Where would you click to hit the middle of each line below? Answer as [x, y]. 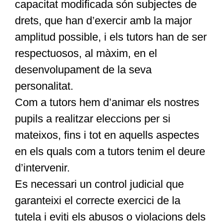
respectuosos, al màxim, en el [86, 54]
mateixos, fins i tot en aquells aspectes [107, 135]
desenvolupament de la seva [83, 70]
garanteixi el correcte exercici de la [97, 201]
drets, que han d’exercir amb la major [103, 21]
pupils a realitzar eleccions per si [92, 119]
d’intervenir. [42, 168]
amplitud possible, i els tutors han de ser [111, 37]
